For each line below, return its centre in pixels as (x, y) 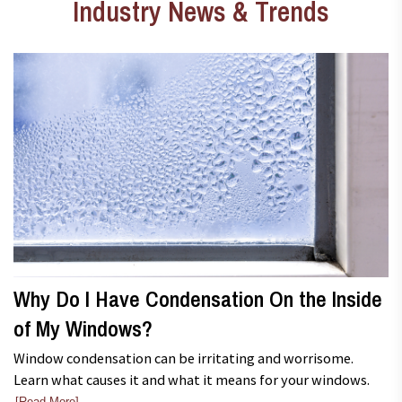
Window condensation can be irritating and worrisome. (184, 358)
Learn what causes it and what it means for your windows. (192, 379)
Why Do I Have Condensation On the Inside (198, 300)
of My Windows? (83, 329)
